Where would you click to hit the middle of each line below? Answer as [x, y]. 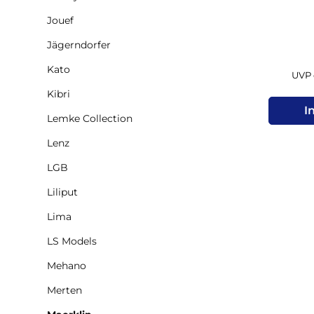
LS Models [72, 241]
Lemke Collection [90, 118]
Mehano [67, 265]
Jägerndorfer [79, 45]
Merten [64, 290]
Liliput [62, 192]
